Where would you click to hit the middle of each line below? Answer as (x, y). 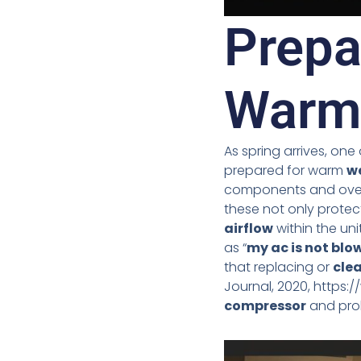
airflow (248, 229)
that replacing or (278, 268)
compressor (265, 306)
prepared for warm (285, 171)
